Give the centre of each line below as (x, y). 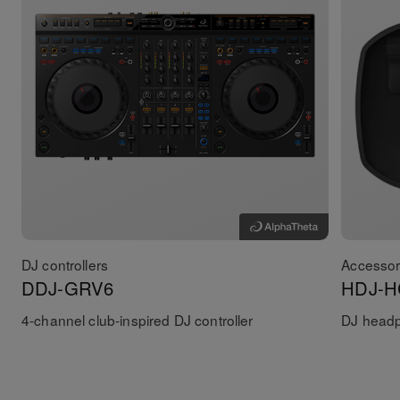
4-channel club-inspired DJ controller (137, 319)
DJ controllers (65, 264)
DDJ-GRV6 (67, 287)
